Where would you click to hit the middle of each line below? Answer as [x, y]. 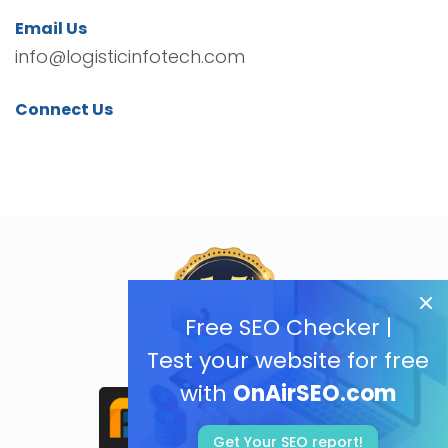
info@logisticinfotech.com [130, 57]
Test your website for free [288, 360]
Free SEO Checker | [288, 327]
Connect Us [64, 110]
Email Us [51, 29]
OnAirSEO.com [314, 393]
